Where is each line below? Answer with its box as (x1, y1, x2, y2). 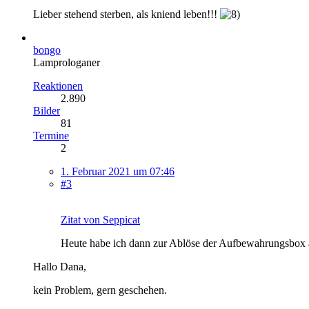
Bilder (33, 104, 60, 117)
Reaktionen (33, 79, 83, 92)
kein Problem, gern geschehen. (33, 283, 167, 296)
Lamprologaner (33, 56, 100, 68)
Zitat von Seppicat (61, 213, 140, 226)
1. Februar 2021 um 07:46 (61, 165, 175, 177)
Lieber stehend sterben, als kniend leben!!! (33, 8, 220, 20)
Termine (33, 129, 69, 141)
